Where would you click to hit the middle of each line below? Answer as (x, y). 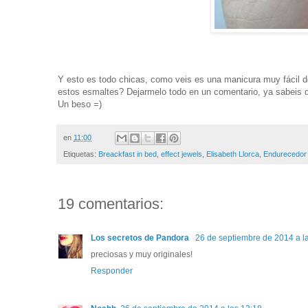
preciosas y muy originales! (142, 255)
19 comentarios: (111, 204)
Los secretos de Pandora (141, 238)
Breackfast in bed (128, 154)
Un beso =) (80, 104)
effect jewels (181, 154)
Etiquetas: (81, 154)
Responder (112, 271)
